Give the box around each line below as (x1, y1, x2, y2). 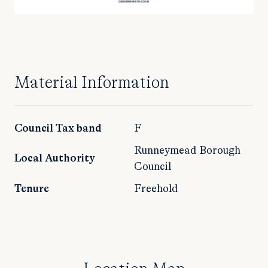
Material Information (14, 74, 169, 92)
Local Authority (14, 153, 95, 164)
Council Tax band (14, 123, 102, 134)
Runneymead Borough (134, 145, 240, 156)
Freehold (134, 183, 178, 194)
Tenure (14, 183, 49, 194)
